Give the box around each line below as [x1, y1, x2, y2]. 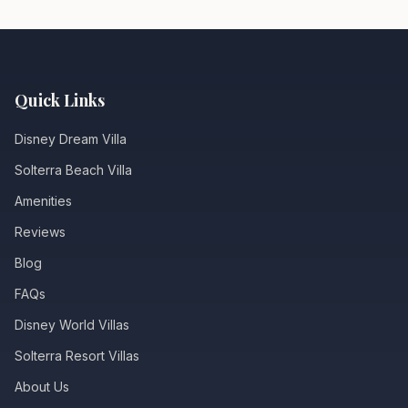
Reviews [15, 224, 66, 240]
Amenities [15, 193, 72, 209]
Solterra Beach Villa [15, 162, 132, 178]
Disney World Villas [15, 317, 129, 332]
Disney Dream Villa [15, 131, 127, 147]
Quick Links [15, 89, 105, 111]
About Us [15, 379, 69, 394]
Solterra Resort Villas [15, 348, 139, 363]
